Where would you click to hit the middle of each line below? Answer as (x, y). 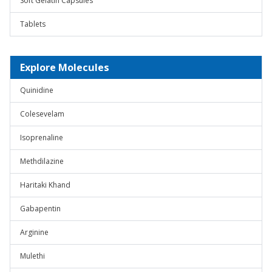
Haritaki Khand (45, 185)
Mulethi (32, 256)
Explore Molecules (65, 67)
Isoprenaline (42, 138)
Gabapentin (40, 209)
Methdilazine (42, 161)
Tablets (33, 24)
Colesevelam (42, 114)
